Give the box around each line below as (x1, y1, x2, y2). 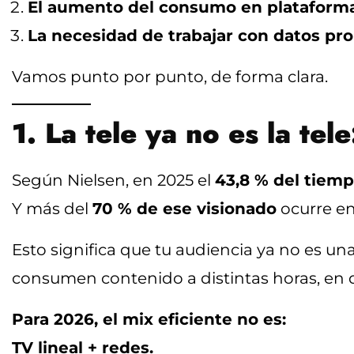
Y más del (12, 198, 92, 218)
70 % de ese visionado (92, 198, 277, 218)
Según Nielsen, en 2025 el (12, 170, 215, 190)
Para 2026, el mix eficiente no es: (12, 309, 286, 329)
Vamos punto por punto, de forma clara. (12, 66, 328, 86)
